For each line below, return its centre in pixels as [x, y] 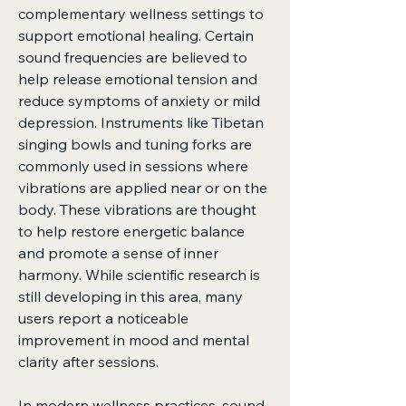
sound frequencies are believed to [133, 57]
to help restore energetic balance [131, 231]
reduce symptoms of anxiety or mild [139, 101]
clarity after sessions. [88, 362]
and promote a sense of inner [118, 253]
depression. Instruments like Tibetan [141, 122]
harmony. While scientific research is [139, 275]
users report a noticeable [103, 318]
